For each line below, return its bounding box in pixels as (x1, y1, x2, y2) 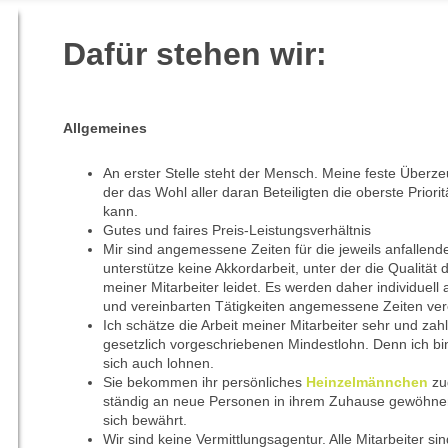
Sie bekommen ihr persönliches (102, 374, 306, 391)
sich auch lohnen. (102, 355, 214, 372)
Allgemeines (62, 120, 147, 137)
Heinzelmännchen (305, 374, 428, 391)
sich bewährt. (102, 412, 187, 429)
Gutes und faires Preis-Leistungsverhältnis (102, 222, 371, 239)
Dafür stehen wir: (62, 36, 327, 73)
